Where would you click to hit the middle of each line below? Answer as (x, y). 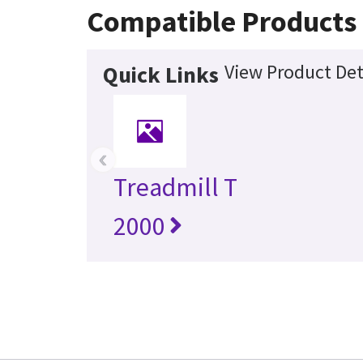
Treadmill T (175, 187)
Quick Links (160, 74)
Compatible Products (221, 21)
